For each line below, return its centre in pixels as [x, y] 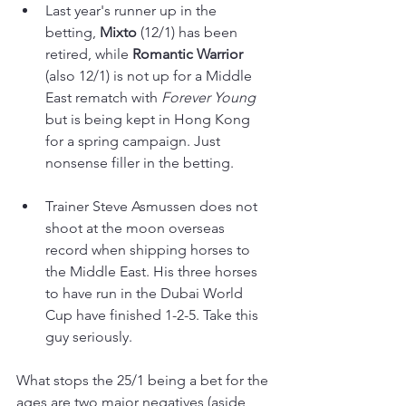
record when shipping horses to [150, 249]
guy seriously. [89, 336]
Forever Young [210, 97]
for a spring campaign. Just [135, 140]
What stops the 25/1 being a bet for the [144, 380]
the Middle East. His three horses [153, 271]
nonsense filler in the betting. [140, 162]
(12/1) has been [191, 32]
